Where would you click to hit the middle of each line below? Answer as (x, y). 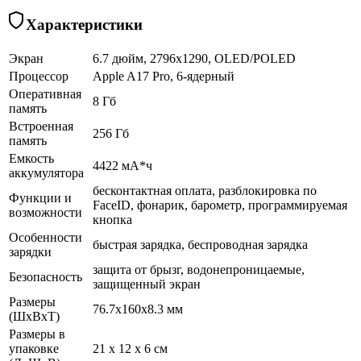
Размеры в (37, 334)
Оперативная (45, 93)
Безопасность (46, 276)
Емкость (31, 158)
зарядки (30, 251)
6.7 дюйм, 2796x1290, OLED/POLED (194, 58)
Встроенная (41, 126)
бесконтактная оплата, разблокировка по (205, 190)
